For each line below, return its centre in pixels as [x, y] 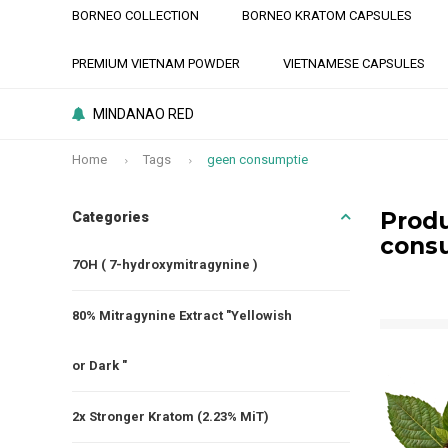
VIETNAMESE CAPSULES [354, 63]
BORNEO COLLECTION [135, 15]
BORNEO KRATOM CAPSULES [327, 15]
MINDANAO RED [143, 114]
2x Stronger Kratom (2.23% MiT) [170, 416]
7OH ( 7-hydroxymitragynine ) [165, 264]
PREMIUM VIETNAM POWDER [156, 63]
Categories [110, 216]
